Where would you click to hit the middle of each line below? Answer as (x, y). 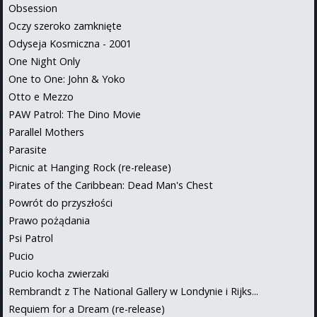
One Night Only (44, 61)
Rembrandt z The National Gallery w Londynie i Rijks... (133, 291)
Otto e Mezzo (41, 96)
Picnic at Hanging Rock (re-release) (90, 167)
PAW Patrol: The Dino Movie (75, 114)
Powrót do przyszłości (60, 202)
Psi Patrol (31, 238)
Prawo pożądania (49, 220)
